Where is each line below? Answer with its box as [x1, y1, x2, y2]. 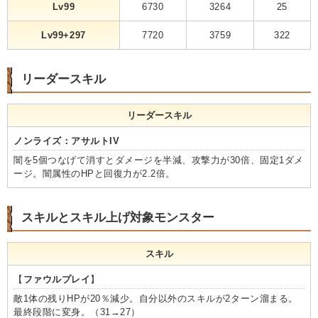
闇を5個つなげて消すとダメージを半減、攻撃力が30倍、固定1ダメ [13, 154, 304, 165]
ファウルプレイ [23, 273, 91, 285]
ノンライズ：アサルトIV [13, 135, 120, 146]
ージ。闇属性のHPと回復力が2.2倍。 [13, 168, 175, 179]
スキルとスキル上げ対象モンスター [21, 210, 214, 224]
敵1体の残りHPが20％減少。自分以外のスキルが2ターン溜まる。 [13, 292, 298, 304]
